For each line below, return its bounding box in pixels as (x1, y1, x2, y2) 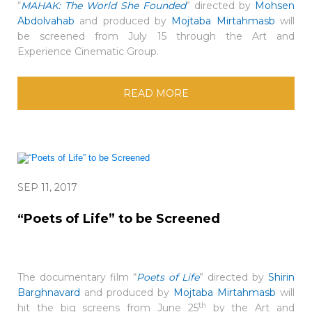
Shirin (268, 270, 295, 283)
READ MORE (123, 87, 189, 100)
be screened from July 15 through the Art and (17, 30, 295, 43)
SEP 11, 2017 (17, 180, 77, 194)
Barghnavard (17, 286, 80, 299)
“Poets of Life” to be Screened (17, 210, 220, 226)
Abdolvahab (17, 15, 75, 28)
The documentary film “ (17, 270, 136, 283)
